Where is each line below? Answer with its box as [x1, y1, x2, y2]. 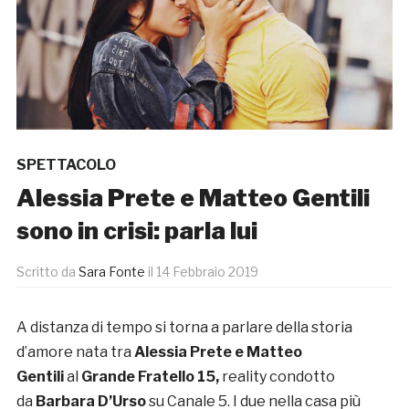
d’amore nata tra [16, 343, 134, 362]
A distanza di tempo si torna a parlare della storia [16, 319, 352, 337]
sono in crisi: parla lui [16, 216, 257, 246]
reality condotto [221, 368, 335, 386]
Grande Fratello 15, [80, 368, 222, 386]
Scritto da [16, 264, 79, 280]
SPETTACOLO [16, 156, 116, 174]
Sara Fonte [78, 264, 145, 280]
